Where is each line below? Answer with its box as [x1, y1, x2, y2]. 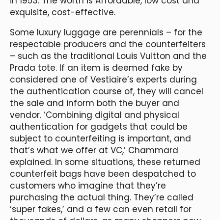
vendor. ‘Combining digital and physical [10, 109, 179, 121]
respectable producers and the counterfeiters [10, 38, 206, 50]
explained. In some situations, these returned [10, 156, 200, 168]
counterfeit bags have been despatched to [10, 167, 196, 180]
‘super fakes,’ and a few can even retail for [10, 203, 192, 215]
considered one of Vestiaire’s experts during [10, 73, 197, 85]
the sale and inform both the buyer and [10, 97, 179, 109]
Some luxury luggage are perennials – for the [10, 26, 202, 38]
